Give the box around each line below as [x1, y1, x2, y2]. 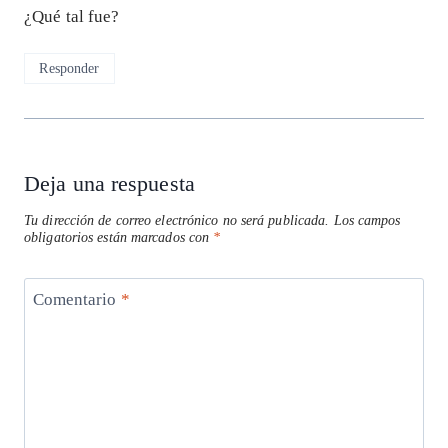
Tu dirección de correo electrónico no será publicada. [24, 212, 330, 228]
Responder [39, 60, 100, 77]
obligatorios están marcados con [24, 229, 214, 245]
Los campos [333, 212, 401, 228]
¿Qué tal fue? [24, 6, 120, 26]
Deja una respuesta [24, 170, 195, 196]
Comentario [32, 290, 121, 310]
